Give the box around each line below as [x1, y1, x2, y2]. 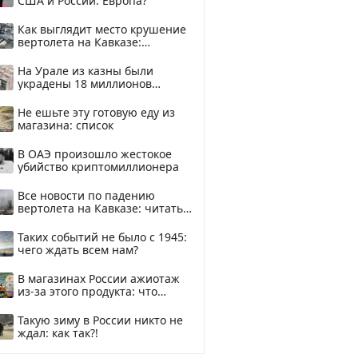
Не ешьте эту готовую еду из [18, 105, 175, 120]
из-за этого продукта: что [18, 284, 157, 299]
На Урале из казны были [18, 63, 153, 78]
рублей [18, 89, 57, 104]
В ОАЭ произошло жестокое [18, 146, 172, 161]
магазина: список [18, 117, 113, 133]
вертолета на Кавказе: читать [18, 201, 183, 216]
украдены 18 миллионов [18, 76, 152, 91]
